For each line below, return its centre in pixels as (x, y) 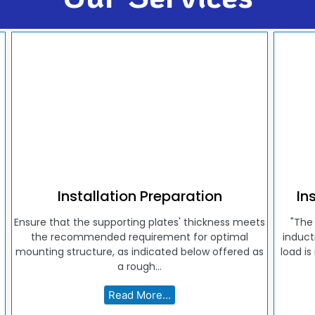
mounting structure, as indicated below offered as (140, 251)
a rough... (140, 266)
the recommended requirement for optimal (140, 237)
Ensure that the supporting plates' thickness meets (140, 222)
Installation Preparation (140, 196)
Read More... (140, 295)
